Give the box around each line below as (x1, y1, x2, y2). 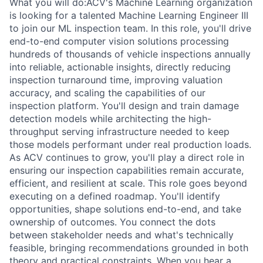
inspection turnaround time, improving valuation (9, 74, 222, 86)
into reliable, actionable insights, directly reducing (9, 61, 231, 73)
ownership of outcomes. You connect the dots (9, 216, 215, 228)
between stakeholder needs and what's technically (9, 229, 234, 241)
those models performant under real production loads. (9, 139, 251, 150)
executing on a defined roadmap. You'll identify (9, 190, 220, 202)
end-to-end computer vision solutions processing (9, 35, 229, 47)
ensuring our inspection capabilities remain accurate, (9, 164, 244, 176)
